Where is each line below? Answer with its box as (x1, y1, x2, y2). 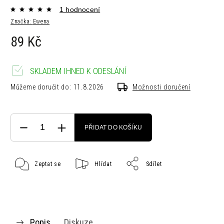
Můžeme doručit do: (10, 83, 71, 91)
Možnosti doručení (132, 83, 190, 91)
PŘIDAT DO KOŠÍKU (84, 124, 142, 131)
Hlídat (94, 160, 112, 167)
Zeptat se (34, 160, 61, 167)
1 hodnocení (59, 5, 100, 13)
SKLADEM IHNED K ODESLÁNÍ (30, 66, 126, 76)
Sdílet (145, 160, 162, 167)
